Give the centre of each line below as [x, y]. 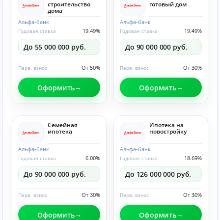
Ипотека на [166, 125]
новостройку [168, 131]
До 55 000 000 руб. [55, 47]
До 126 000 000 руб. [158, 174]
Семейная [63, 125]
